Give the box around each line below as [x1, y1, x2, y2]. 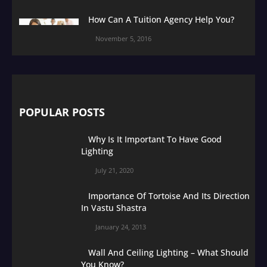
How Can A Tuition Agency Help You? [88, 13, 234, 25]
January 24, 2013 [95, 222, 146, 231]
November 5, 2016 [95, 33, 151, 43]
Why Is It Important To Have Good [88, 133, 222, 145]
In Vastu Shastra [81, 201, 147, 213]
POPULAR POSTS [19, 104, 105, 119]
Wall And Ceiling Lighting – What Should [88, 246, 249, 258]
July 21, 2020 [95, 165, 133, 175]
